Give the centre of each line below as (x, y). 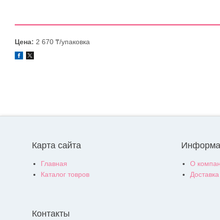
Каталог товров (65, 175)
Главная (54, 164)
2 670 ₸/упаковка (62, 42)
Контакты (51, 214)
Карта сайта (56, 146)
